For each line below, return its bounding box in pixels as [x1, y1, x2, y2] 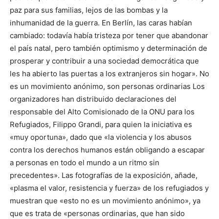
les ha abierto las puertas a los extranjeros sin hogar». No [10, 69, 209, 78]
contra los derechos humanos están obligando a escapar [10, 145, 205, 154]
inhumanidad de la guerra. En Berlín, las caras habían [10, 18, 192, 27]
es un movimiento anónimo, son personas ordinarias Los [10, 82, 205, 91]
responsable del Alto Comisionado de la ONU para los [10, 107, 195, 116]
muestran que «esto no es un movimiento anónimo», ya [10, 196, 200, 205]
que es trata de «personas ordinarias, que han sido [10, 209, 185, 218]
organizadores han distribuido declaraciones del [10, 94, 176, 104]
